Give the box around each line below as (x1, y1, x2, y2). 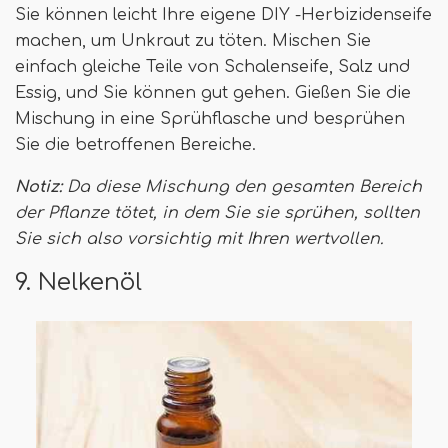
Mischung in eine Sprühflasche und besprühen (15, 110, 405, 129)
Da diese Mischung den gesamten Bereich (62, 178, 422, 197)
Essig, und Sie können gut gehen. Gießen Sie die (15, 84, 411, 103)
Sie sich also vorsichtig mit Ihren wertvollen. (15, 230, 383, 249)
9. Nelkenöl (15, 269, 142, 296)
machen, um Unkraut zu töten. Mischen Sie (15, 32, 371, 51)
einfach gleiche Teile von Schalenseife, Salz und (15, 58, 410, 77)
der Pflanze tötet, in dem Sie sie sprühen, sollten (15, 204, 420, 223)
